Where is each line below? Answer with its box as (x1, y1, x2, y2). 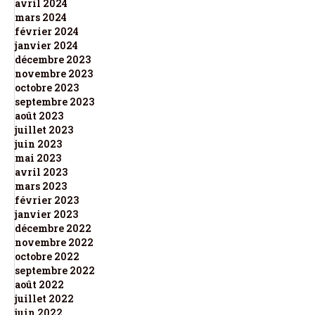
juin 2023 (15, 136, 62, 150)
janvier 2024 (15, 38, 78, 52)
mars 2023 (15, 179, 67, 193)
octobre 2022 (15, 249, 79, 263)
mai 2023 (15, 150, 61, 165)
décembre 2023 (15, 52, 91, 66)
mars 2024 (15, 10, 67, 24)
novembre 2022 (15, 235, 94, 249)
